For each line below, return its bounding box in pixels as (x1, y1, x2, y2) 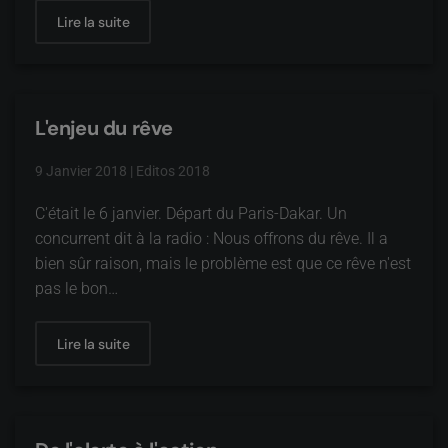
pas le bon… (35, 279, 118, 298)
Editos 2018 (136, 163, 210, 179)
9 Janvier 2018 (35, 163, 127, 179)
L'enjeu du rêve (35, 115, 173, 141)
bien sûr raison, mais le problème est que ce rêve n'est (35, 254, 411, 273)
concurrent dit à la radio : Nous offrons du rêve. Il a (35, 229, 388, 248)
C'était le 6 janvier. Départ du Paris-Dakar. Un (35, 204, 347, 223)
